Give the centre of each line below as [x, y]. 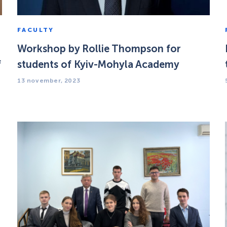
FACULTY [36, 30]
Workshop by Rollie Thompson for [99, 49]
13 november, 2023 [49, 81]
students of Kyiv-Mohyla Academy [98, 65]
